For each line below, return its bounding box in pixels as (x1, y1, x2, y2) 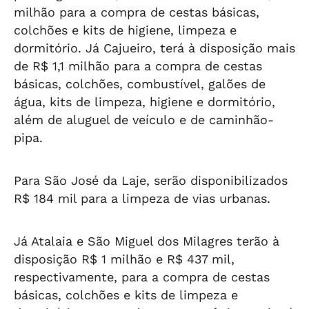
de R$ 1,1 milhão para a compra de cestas (14, 59, 262, 73)
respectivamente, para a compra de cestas (14, 270, 270, 284)
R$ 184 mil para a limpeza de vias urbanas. (14, 191, 270, 206)
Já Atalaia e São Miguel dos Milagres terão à (14, 234, 279, 248)
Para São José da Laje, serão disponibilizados (14, 173, 288, 188)
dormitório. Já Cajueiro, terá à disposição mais (14, 41, 295, 55)
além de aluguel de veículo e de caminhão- (14, 112, 274, 127)
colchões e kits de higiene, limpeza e (14, 23, 237, 37)
